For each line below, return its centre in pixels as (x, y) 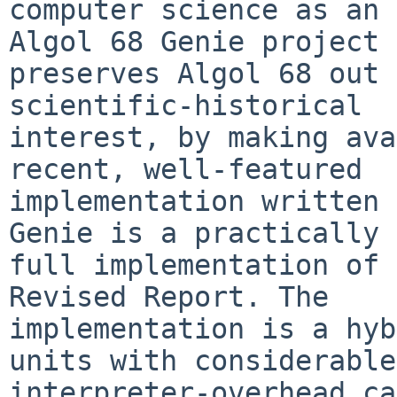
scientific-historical (186, 105)
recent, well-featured (186, 169)
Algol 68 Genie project (194, 41)
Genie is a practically (194, 233)
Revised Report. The (169, 296)
